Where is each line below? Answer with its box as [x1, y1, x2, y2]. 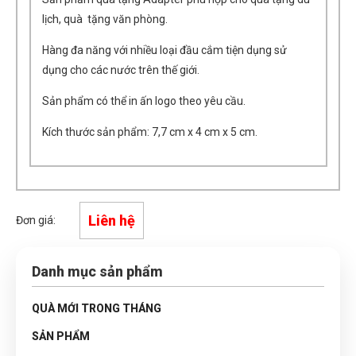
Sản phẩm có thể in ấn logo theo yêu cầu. [42, 95, 246, 107]
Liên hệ [88, 212, 135, 229]
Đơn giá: [16, 214, 56, 226]
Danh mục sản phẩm [32, 263, 163, 280]
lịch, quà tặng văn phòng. [42, 13, 168, 25]
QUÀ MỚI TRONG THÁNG [32, 302, 161, 315]
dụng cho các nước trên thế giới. [42, 64, 199, 76]
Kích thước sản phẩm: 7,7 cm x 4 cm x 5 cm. [42, 126, 257, 138]
